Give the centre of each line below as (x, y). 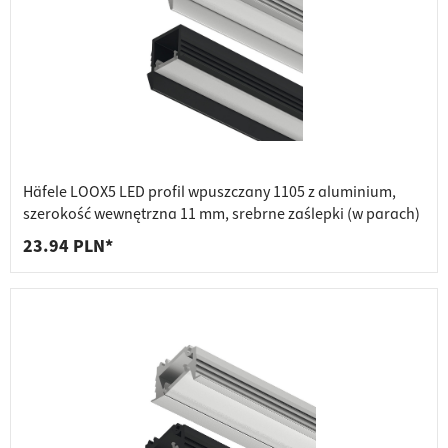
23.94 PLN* (68, 247)
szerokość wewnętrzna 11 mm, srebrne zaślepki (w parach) (221, 214)
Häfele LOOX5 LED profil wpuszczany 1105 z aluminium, (209, 192)
